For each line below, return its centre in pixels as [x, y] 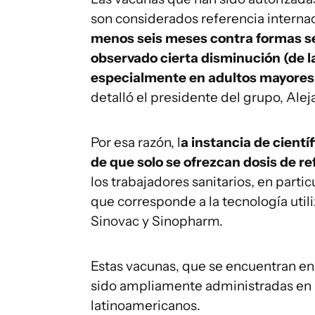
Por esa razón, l [136, 142]
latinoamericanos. [146, 306]
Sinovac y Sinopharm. [157, 221]
